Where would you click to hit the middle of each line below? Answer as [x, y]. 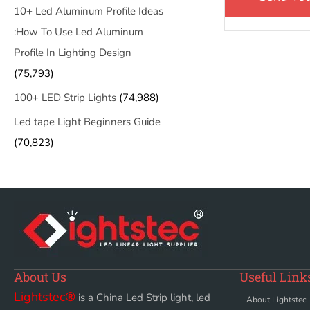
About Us [40, 277]
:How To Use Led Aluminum [79, 32]
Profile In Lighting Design [73, 53]
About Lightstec [276, 300]
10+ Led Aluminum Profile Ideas [89, 11]
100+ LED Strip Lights [65, 98]
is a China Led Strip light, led [143, 298]
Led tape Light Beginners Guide [87, 122]
